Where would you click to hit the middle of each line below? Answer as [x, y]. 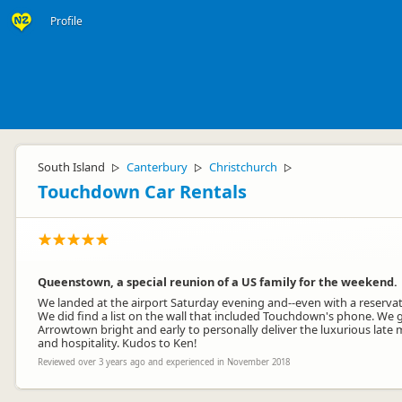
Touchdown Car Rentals [142, 192]
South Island [71, 167]
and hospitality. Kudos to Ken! [117, 343]
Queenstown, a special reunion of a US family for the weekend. [218, 282]
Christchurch [243, 167]
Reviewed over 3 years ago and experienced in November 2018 [164, 362]
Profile [66, 21]
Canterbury [157, 167]
